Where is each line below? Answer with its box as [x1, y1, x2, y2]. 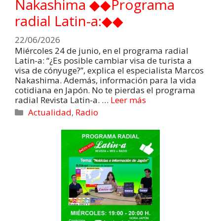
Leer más [110, 94, 146, 106]
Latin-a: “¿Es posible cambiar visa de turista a [15, 54, 192, 66]
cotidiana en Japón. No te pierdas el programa [15, 84, 195, 96]
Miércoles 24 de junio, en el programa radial [15, 44, 188, 56]
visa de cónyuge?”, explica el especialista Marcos [15, 64, 204, 76]
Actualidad [28, 106, 72, 118]
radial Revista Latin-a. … [15, 94, 110, 106]
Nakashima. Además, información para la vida [15, 74, 196, 86]
